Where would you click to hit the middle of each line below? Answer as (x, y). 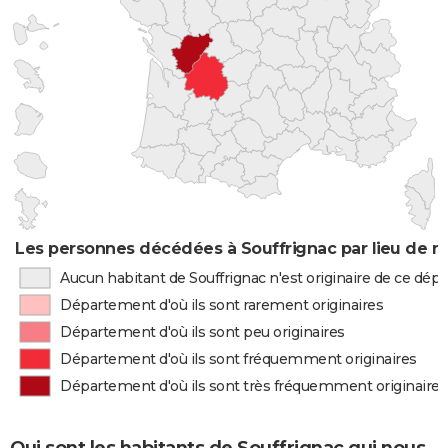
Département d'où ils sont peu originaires (202, 332)
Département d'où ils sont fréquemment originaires (238, 359)
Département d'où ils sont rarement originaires (222, 305)
